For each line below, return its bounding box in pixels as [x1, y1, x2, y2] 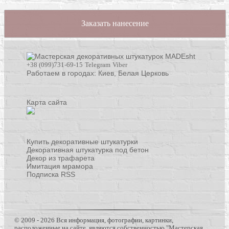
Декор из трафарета [27, 154, 95, 163]
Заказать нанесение [81, 19, 149, 28]
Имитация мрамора [27, 162, 94, 171]
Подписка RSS [27, 170, 76, 179]
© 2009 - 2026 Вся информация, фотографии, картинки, [14, 217, 173, 224]
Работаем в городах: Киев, [27, 68, 119, 77]
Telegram [85, 60, 111, 68]
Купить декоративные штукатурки [27, 138, 139, 146]
